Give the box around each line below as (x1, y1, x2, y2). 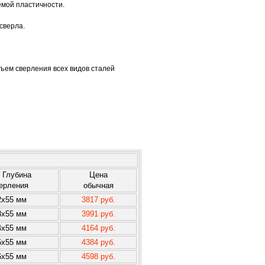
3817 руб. (81, 195, 115, 204)
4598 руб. (81, 252, 115, 261)
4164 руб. (81, 224, 115, 232)
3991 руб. (81, 209, 115, 218)
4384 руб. (81, 238, 115, 247)
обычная (83, 181, 114, 190)
